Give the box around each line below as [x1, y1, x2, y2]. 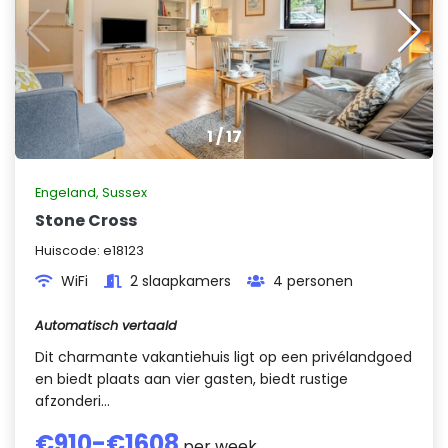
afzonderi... [35, 391, 110, 411]
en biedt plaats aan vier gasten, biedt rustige [35, 369, 348, 389]
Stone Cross [35, 209, 137, 232]
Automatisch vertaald [35, 317, 177, 334]
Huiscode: [35, 242, 103, 259]
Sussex [102, 184, 147, 201]
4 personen [273, 271, 353, 291]
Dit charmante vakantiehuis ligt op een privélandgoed [35, 347, 412, 367]
